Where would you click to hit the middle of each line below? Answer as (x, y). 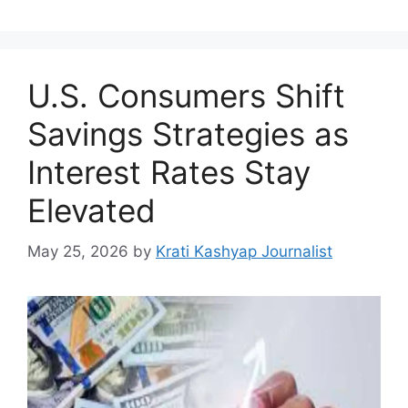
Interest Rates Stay (169, 172)
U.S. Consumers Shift (186, 96)
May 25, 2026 (78, 251)
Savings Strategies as (188, 134)
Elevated (92, 210)
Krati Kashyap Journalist (244, 251)
